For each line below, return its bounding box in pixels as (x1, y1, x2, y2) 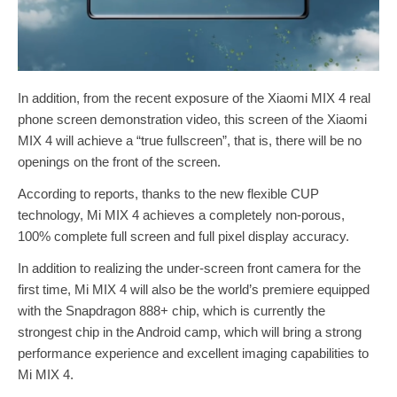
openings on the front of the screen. (18, 153, 221, 169)
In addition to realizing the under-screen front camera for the (18, 260, 361, 276)
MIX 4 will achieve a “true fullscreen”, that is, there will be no (18, 132, 362, 148)
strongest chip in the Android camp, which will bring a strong (18, 323, 362, 339)
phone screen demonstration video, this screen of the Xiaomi (18, 111, 367, 127)
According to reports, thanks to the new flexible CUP (18, 185, 319, 201)
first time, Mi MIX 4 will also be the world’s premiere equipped (18, 281, 370, 297)
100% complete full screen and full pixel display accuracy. (18, 228, 349, 244)
